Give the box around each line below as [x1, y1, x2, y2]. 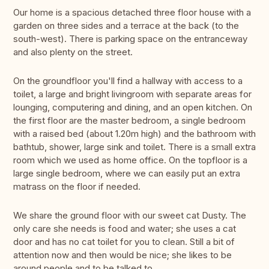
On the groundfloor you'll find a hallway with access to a [13, 75, 243, 87]
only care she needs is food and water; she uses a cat [13, 223, 236, 235]
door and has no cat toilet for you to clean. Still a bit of [13, 236, 235, 248]
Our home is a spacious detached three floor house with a [13, 7, 251, 19]
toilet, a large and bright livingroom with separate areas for [13, 88, 252, 100]
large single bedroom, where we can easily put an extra [13, 168, 240, 180]
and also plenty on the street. [13, 46, 133, 58]
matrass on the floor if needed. [13, 181, 141, 193]
